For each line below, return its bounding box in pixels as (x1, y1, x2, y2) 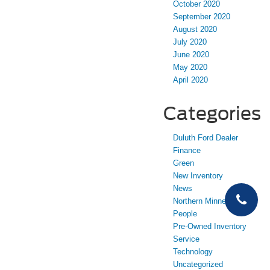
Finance (173, 146, 201, 155)
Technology (173, 247, 213, 257)
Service (173, 234, 199, 244)
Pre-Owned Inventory (173, 222, 246, 231)
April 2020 (173, 75, 208, 85)
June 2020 (173, 50, 209, 60)
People (173, 209, 197, 219)
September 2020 (173, 12, 230, 22)
